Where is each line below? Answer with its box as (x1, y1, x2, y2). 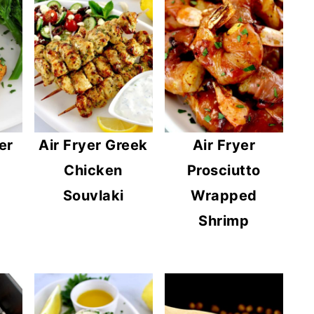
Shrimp (198, 212, 250, 230)
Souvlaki (62, 187, 124, 205)
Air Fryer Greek (39, 137, 148, 154)
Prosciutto (186, 162, 261, 179)
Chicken (64, 162, 123, 179)
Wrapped (191, 187, 257, 205)
